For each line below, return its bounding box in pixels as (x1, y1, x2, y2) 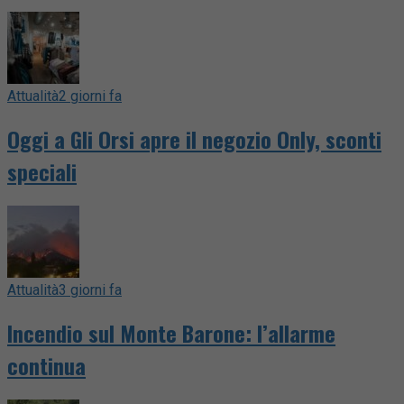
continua (7, 349, 86, 382)
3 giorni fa (59, 281, 122, 299)
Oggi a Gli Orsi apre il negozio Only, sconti (7, 123, 381, 156)
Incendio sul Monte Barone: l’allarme (7, 317, 335, 350)
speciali (7, 155, 77, 188)
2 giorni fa (59, 87, 122, 106)
